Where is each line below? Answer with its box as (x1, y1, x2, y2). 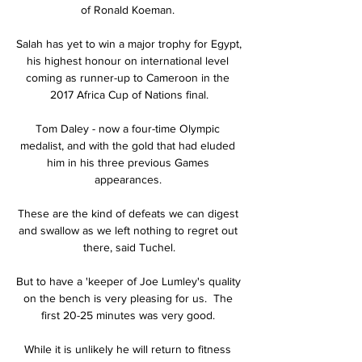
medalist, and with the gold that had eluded (20, 138, 235, 152)
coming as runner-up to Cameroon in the (26, 70, 229, 84)
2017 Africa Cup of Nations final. (50, 87, 208, 101)
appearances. (94, 172, 165, 186)
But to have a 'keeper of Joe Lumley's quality (16, 274, 241, 288)
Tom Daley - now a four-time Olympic (36, 121, 220, 135)
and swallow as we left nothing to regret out (18, 223, 238, 237)
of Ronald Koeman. (81, 2, 178, 16)
